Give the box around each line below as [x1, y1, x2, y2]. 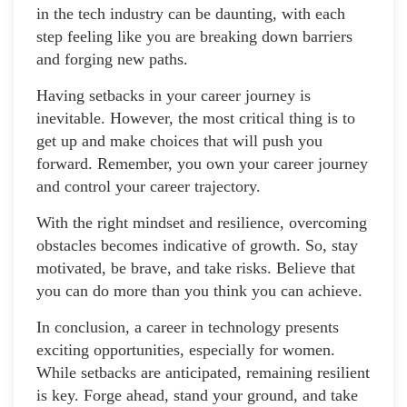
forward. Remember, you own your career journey [36, 154, 368, 174]
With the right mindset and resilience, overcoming [36, 213, 367, 233]
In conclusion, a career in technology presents [36, 318, 339, 337]
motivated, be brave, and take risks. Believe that [36, 259, 355, 278]
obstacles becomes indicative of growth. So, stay [36, 236, 358, 255]
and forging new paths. [36, 50, 188, 69]
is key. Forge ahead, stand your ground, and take [36, 386, 358, 405]
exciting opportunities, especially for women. [36, 341, 335, 360]
